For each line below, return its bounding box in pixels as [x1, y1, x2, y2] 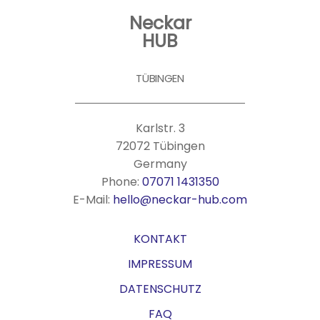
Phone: [101, 173, 142, 190]
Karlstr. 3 [135, 119, 185, 136]
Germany [133, 155, 187, 172]
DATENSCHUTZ [119, 280, 201, 297]
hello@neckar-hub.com [113, 191, 247, 208]
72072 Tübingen [115, 137, 205, 154]
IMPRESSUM [128, 255, 192, 272]
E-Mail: [73, 191, 113, 208]
